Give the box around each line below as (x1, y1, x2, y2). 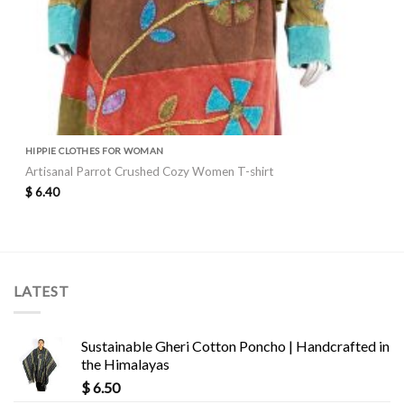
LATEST (14, 281, 69, 299)
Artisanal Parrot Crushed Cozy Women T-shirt (24, 163, 274, 179)
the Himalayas (81, 355, 170, 373)
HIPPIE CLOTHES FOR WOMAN (24, 144, 164, 156)
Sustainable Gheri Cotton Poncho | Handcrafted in (81, 337, 390, 355)
